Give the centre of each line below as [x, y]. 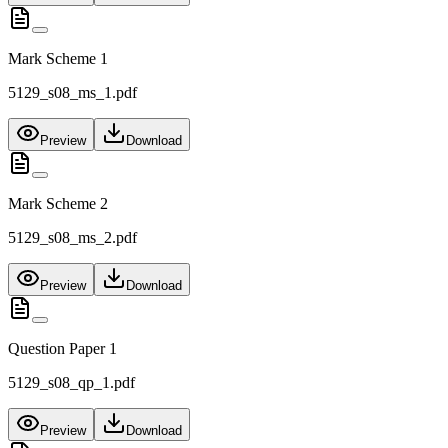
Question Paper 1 [62, 349]
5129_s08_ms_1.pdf [72, 93]
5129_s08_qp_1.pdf [71, 383]
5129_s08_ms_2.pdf [72, 238]
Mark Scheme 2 [58, 204]
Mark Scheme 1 [58, 59]
